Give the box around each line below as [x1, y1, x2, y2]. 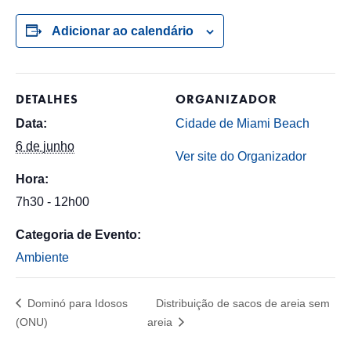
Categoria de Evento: [16, 228, 141, 241]
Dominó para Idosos [24, 296, 128, 309]
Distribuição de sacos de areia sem [156, 296, 331, 309]
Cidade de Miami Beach [175, 117, 309, 130]
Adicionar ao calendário [52, 24, 194, 38]
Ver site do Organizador [175, 150, 306, 163]
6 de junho [16, 139, 74, 153]
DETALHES [16, 92, 78, 107]
